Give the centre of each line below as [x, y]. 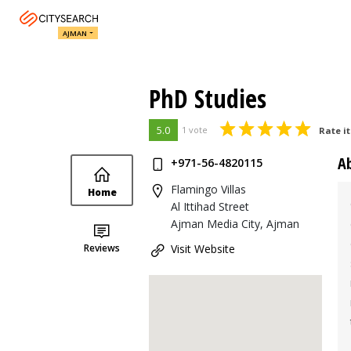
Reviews [102, 248]
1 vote [195, 130]
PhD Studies [208, 98]
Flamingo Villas [208, 189]
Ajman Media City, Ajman [235, 224]
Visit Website [203, 249]
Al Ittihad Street [210, 206]
